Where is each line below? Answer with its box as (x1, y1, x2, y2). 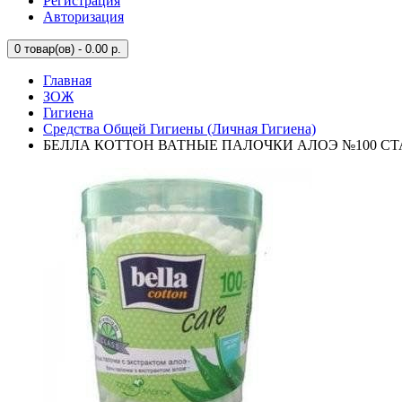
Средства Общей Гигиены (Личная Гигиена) (43, 121, 316, 136)
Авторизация (43, 9, 124, 24)
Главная (43, 73, 92, 88)
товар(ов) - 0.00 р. (21, 42, 121, 56)
